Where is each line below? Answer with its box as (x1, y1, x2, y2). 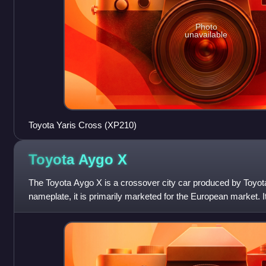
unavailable (185, 30, 228, 40)
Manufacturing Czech (28, 204, 112, 215)
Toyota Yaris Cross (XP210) (28, 119, 137, 130)
